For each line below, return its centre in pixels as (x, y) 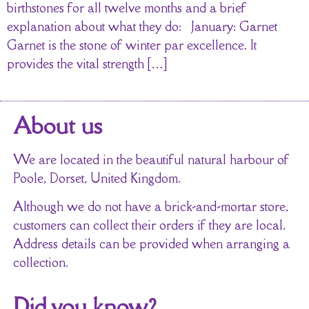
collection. (40, 262)
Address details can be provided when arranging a (151, 244)
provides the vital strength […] (87, 63)
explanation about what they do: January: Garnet (146, 26)
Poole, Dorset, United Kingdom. (97, 178)
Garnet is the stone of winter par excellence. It (132, 44)
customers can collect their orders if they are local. (149, 225)
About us (57, 125)
